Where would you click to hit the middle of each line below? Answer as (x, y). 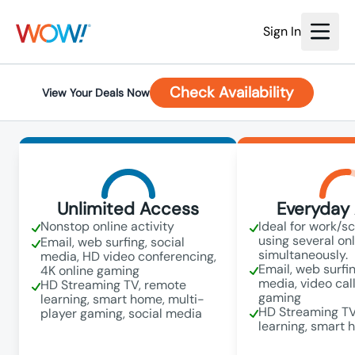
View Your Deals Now (95, 92)
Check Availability (231, 92)
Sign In (282, 31)
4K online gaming (90, 271)
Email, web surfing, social (113, 242)
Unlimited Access (128, 209)
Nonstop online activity (107, 226)
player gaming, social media (121, 313)
